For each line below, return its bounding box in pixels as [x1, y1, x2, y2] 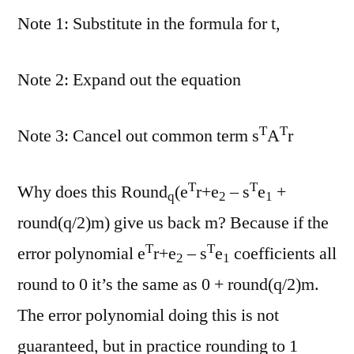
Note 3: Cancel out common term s [17, 125, 259, 148]
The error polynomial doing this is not [17, 304, 279, 327]
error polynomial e [17, 243, 145, 265]
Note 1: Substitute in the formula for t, [17, 13, 281, 36]
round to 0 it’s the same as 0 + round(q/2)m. [17, 273, 319, 296]
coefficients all [230, 243, 337, 265]
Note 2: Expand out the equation [17, 69, 241, 92]
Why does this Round [17, 181, 168, 204]
